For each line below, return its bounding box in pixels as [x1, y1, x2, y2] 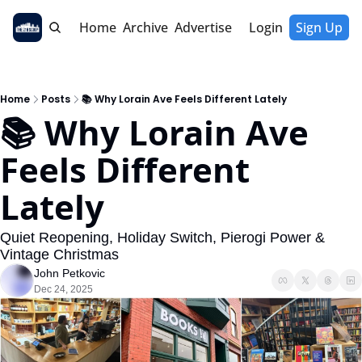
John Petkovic [34, 267, 105, 280]
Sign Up [296, 19, 343, 36]
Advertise [174, 19, 232, 36]
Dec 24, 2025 [34, 284, 93, 295]
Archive [122, 19, 168, 36]
